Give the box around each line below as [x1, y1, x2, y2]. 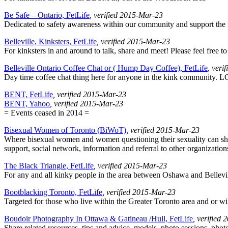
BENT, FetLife [4, 90, 53, 99]
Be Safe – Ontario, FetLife [4, 11, 90, 20]
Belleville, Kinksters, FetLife [4, 37, 97, 46]
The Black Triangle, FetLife [4, 161, 94, 170]
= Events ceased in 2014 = [4, 108, 89, 118]
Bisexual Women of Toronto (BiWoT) [4, 126, 126, 135]
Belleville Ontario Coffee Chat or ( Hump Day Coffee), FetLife [4, 64, 208, 73]
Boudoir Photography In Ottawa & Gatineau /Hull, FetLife [4, 214, 193, 223]
